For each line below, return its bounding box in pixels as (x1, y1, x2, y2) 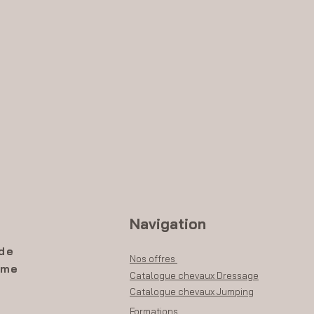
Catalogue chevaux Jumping (130, 286, 254, 298)
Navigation (130, 214, 206, 233)
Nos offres (130, 253, 177, 265)
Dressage (214, 270, 259, 282)
